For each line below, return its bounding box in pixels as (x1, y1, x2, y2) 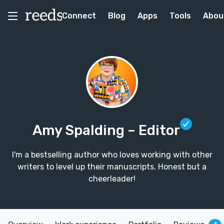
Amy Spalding (32, 122, 127, 138)
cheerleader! (88, 174, 135, 183)
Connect (62, 11, 96, 20)
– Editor (127, 122, 180, 138)
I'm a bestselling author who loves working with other (11, 150, 212, 159)
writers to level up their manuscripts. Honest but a (17, 162, 206, 171)
